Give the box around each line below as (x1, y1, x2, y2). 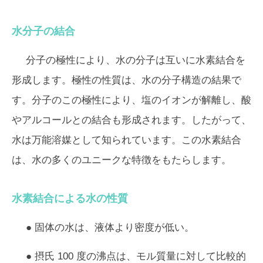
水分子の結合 (12, 25, 75, 37)
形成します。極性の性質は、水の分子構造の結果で (12, 75, 241, 86)
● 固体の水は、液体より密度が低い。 (26, 222, 194, 233)
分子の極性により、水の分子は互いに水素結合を (26, 55, 245, 66)
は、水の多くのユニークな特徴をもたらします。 (12, 154, 231, 166)
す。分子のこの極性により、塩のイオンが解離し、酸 (12, 95, 251, 106)
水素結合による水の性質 (12, 193, 128, 204)
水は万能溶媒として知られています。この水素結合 (12, 134, 241, 146)
